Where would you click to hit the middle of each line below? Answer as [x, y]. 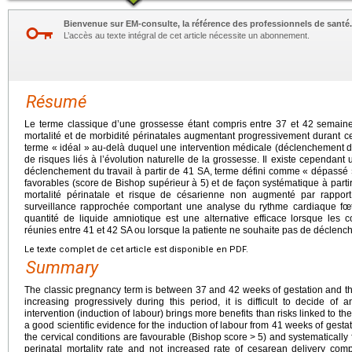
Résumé [56, 102]
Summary [62, 268]
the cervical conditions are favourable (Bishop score [136, 337]
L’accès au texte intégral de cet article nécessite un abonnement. [187, 36]
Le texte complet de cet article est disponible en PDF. [136, 250]
